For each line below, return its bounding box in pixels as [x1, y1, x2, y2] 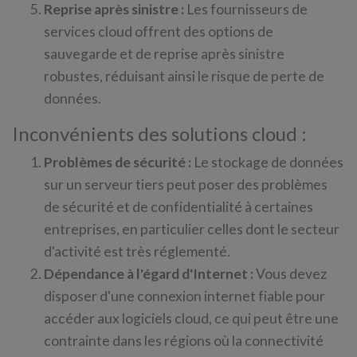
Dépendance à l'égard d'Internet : [44, 265, 253, 282]
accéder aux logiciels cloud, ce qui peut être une [44, 310, 339, 327]
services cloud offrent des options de [44, 23, 273, 40]
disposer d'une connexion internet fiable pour [44, 288, 325, 304]
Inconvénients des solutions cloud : [12, 122, 307, 145]
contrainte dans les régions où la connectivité [44, 332, 324, 349]
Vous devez [253, 265, 327, 282]
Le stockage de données [191, 154, 343, 171]
